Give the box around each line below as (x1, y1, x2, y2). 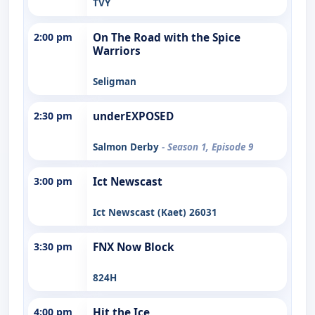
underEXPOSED (93, 108, 174, 124)
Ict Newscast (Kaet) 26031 (93, 205, 217, 219)
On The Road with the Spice (93, 30, 240, 45)
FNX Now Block (93, 239, 174, 255)
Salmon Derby (93, 140, 162, 153)
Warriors (93, 43, 141, 58)
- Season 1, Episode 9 (162, 140, 253, 153)
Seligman (93, 75, 136, 88)
